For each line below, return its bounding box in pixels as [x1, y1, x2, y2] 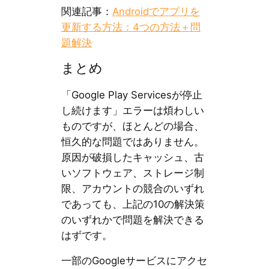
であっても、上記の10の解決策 [61, 198, 205, 210]
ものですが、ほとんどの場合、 [61, 119, 204, 132]
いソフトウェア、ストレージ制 [61, 166, 204, 179]
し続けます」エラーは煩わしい [61, 104, 204, 116]
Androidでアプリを [112, 5, 200, 17]
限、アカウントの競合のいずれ [61, 182, 204, 195]
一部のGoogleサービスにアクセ [61, 255, 207, 267]
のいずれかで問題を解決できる [61, 213, 204, 226]
